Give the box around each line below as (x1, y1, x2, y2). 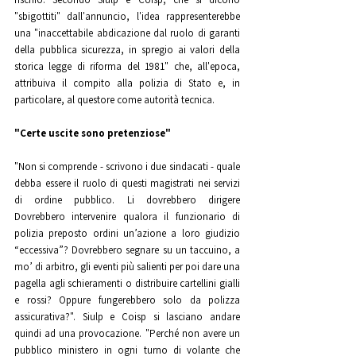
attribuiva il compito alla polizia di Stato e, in (14, 75, 240, 90)
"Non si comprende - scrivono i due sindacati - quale (14, 159, 240, 173)
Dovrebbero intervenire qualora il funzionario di (14, 209, 240, 223)
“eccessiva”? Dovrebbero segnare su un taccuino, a (14, 242, 240, 257)
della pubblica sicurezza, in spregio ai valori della (14, 42, 240, 56)
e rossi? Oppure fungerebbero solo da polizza (14, 292, 240, 307)
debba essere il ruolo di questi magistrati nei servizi (14, 176, 240, 190)
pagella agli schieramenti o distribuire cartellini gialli (14, 276, 240, 290)
